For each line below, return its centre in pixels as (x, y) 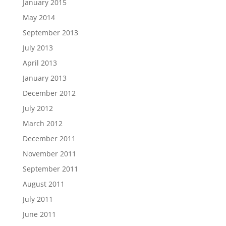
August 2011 (43, 184)
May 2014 (39, 17)
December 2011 (49, 138)
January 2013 (44, 78)
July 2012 (38, 108)
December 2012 (49, 93)
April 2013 (40, 63)
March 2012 (42, 123)
